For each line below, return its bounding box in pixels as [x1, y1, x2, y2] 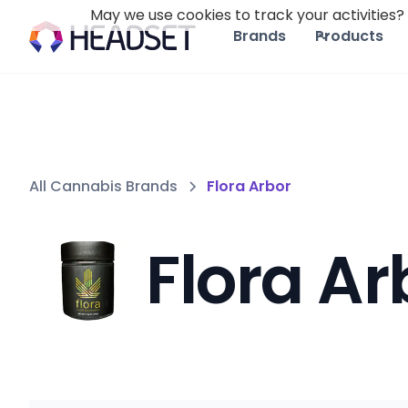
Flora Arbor [207, 176, 291, 197]
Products [315, 25, 384, 46]
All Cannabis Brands [29, 176, 178, 197]
